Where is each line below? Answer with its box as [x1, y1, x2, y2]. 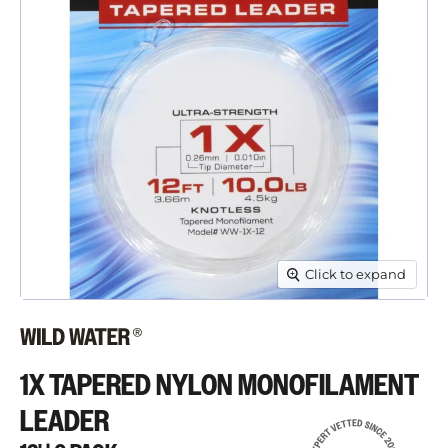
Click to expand [305, 266, 406, 282]
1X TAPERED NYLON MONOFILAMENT [20, 366, 418, 406]
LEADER [20, 402, 109, 442]
